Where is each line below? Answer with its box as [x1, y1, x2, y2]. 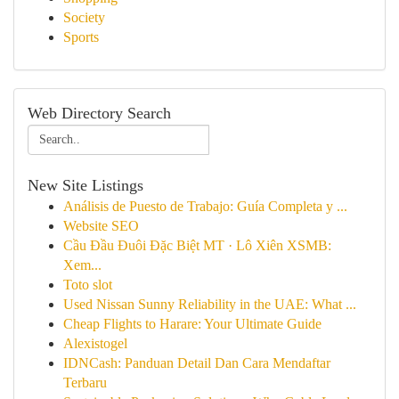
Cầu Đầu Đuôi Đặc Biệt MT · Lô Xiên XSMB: [63, 238, 331, 253]
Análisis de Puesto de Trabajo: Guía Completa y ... [63, 199, 347, 214]
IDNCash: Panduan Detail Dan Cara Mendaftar [63, 355, 330, 370]
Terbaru [63, 375, 107, 390]
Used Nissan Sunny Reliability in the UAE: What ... [63, 297, 356, 312]
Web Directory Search [28, 104, 171, 122]
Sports [63, 29, 99, 45]
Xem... [63, 257, 102, 273]
